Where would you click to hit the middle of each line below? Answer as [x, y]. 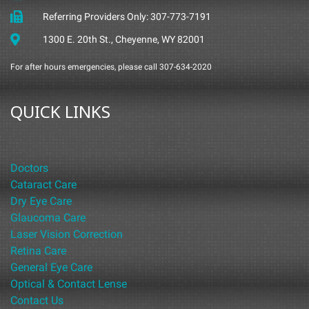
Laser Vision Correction [67, 235]
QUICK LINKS [60, 112]
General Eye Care [51, 268]
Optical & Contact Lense [69, 284]
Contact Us [37, 301]
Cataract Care [43, 185]
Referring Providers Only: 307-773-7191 [127, 16]
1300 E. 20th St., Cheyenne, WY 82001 [123, 39]
